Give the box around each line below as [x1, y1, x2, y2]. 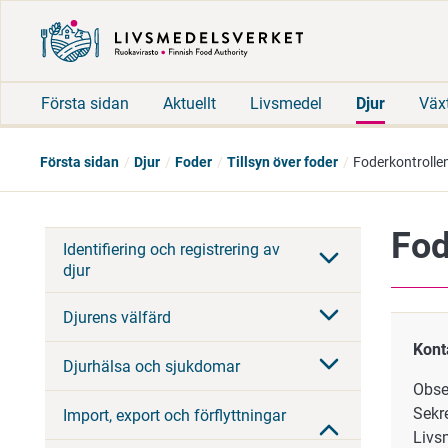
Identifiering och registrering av [63, 239, 280, 259]
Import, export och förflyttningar [63, 405, 286, 425]
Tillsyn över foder [227, 154, 338, 170]
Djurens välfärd [63, 307, 171, 327]
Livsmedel [250, 93, 322, 113]
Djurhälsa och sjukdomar [63, 356, 240, 376]
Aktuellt [163, 93, 216, 113]
